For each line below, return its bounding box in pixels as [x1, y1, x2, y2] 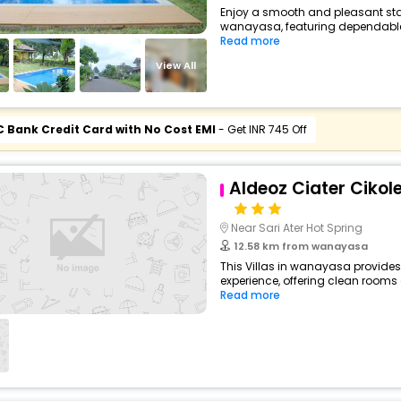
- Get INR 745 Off [215, 122, 307, 137]
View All [156, 57, 197, 73]
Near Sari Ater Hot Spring [230, 220, 363, 235]
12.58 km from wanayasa [234, 239, 368, 253]
